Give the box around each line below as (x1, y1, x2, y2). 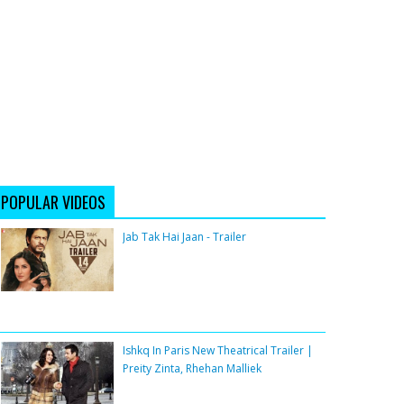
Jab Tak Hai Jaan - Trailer (123, 229, 246, 245)
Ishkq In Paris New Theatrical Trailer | (123, 343, 313, 359)
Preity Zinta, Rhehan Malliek (123, 361, 262, 377)
